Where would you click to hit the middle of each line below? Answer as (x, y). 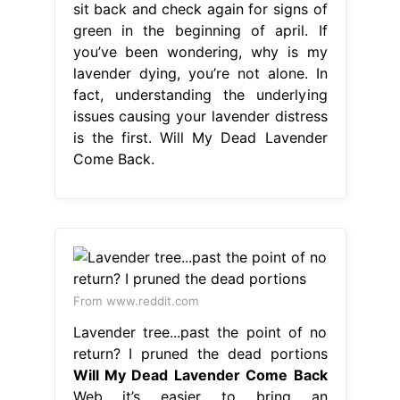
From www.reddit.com (136, 300)
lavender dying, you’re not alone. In (200, 73)
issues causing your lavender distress (200, 116)
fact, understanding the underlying (200, 94)
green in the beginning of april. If (200, 30)
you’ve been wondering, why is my (200, 51)
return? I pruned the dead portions (200, 353)
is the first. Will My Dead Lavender (200, 137)
